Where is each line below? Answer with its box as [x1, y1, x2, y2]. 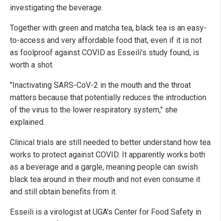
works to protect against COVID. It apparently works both [10, 149, 205, 159]
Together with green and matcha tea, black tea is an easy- [10, 23, 207, 33]
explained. [10, 117, 45, 127]
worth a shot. [10, 60, 54, 70]
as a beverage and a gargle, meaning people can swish [10, 162, 198, 172]
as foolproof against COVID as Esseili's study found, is [10, 47, 199, 57]
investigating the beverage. [10, 2, 103, 12]
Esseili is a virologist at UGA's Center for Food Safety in [10, 207, 201, 217]
